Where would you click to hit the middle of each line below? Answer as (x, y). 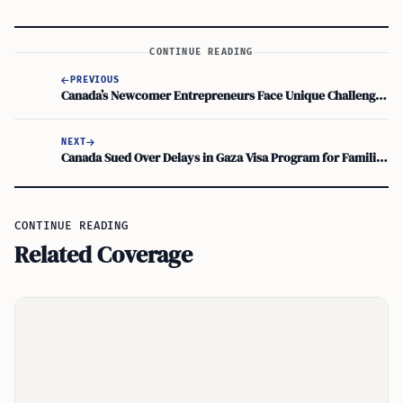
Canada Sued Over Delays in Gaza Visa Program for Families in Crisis (382, 157)
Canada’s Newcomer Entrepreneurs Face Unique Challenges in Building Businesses (381, 95)
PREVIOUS (95, 80)
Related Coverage (103, 255)
